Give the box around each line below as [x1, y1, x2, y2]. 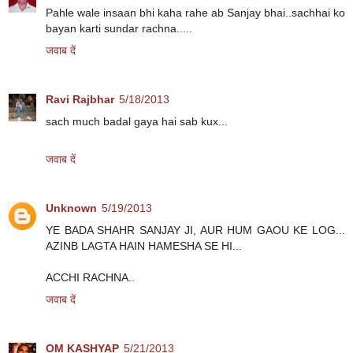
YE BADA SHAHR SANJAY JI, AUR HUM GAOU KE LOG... [46, 223, 345, 236]
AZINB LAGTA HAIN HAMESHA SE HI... [46, 239, 242, 252]
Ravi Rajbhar [46, 92, 114, 106]
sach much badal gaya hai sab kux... [46, 114, 228, 128]
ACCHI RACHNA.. [46, 270, 135, 284]
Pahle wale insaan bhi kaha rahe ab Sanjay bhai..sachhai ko [46, 6, 345, 19]
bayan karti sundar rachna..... [46, 21, 192, 35]
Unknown [46, 201, 97, 214]
